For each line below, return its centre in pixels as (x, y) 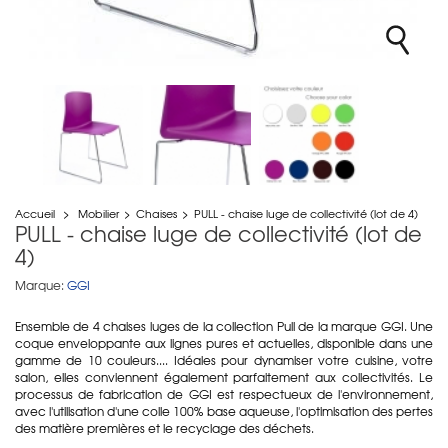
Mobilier (98, 212)
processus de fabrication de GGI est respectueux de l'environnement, (224, 393)
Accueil (35, 212)
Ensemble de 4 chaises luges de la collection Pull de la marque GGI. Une (224, 325)
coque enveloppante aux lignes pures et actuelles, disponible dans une (224, 342)
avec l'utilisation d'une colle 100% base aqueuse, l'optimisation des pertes (224, 410)
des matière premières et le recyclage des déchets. (164, 427)
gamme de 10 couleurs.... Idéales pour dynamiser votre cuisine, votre (224, 359)
